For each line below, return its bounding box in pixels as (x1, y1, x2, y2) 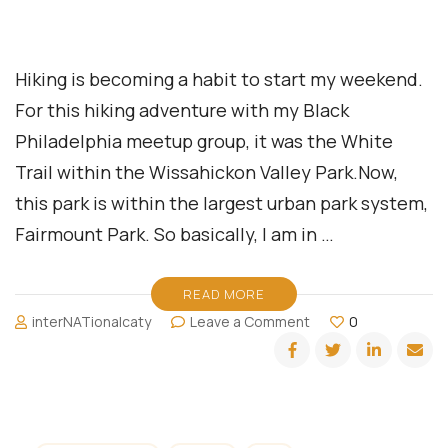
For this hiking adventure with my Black (15, 98, 349, 123)
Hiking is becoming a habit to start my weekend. (15, 67, 423, 92)
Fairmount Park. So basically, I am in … (15, 222, 334, 247)
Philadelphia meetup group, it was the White (15, 129, 393, 154)
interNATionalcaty (32, 312, 152, 332)
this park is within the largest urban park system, (15, 191, 428, 216)
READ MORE (183, 285, 265, 304)
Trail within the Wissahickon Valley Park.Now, (15, 160, 398, 185)
